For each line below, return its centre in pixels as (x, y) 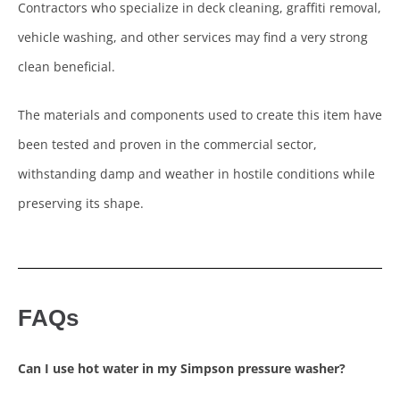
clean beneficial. (67, 67)
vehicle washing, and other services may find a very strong (193, 37)
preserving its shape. (81, 204)
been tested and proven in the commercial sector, (167, 145)
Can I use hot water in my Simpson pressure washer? (182, 369)
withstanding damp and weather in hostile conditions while (196, 174)
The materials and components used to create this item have (200, 115)
